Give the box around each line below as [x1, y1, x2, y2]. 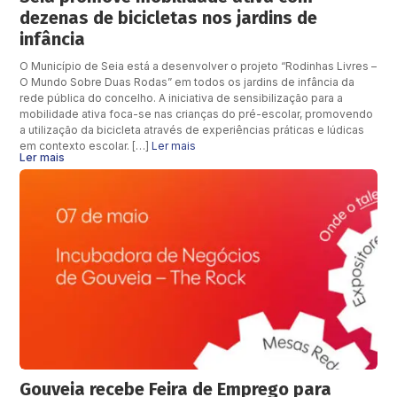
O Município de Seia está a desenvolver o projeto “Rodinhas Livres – [19, 58, 378, 73]
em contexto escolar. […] [19, 138, 152, 152]
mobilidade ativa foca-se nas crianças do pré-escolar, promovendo [19, 106, 374, 121]
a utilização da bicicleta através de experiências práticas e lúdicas [19, 122, 365, 136]
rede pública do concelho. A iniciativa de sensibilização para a [19, 90, 344, 105]
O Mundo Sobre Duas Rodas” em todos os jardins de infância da [19, 74, 355, 89]
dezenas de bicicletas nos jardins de [19, 6, 318, 28]
